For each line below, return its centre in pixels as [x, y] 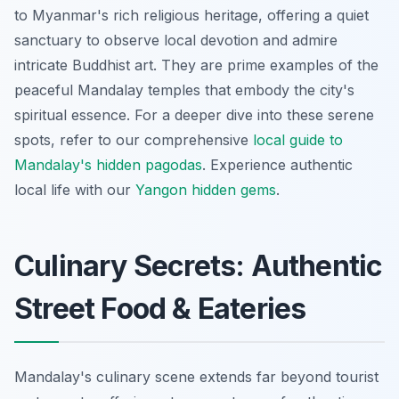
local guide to [298, 139]
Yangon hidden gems [206, 189]
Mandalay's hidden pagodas [108, 164]
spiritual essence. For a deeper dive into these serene [194, 114]
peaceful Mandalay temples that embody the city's [184, 90]
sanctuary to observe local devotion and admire [176, 40]
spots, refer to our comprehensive [134, 139]
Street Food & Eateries [160, 308]
